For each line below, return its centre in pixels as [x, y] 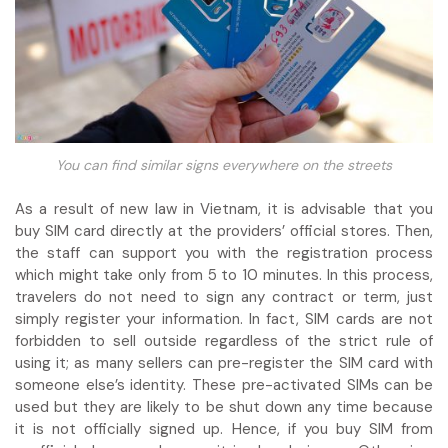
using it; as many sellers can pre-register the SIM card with [224, 363]
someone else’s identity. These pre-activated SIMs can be [224, 385]
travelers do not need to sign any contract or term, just [224, 297]
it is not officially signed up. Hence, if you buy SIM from [224, 429]
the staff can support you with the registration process [224, 253]
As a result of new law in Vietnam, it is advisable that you [224, 209]
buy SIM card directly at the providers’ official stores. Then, [224, 231]
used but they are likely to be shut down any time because [224, 407]
